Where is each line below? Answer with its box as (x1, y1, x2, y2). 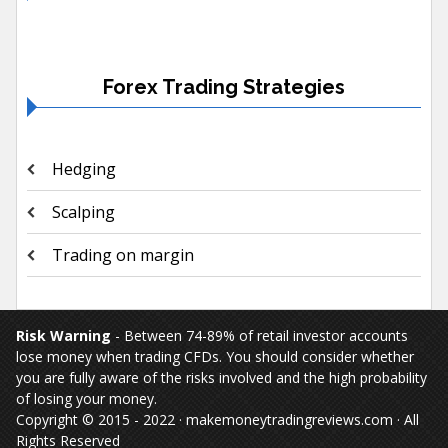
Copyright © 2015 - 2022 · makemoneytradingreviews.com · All (15, 409, 419, 429)
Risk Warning (15, 325, 111, 345)
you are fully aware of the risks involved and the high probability (15, 367, 427, 387)
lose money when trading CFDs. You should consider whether (15, 346, 414, 366)
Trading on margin (51, 243, 194, 266)
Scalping (51, 200, 115, 223)
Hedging (51, 157, 116, 180)
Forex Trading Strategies (103, 74, 345, 99)
